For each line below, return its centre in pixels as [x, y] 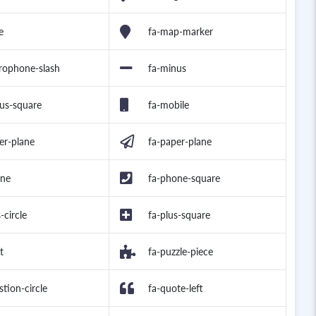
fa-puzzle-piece [181, 252]
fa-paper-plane [180, 142]
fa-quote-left [176, 288]
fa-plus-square [179, 215]
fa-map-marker [181, 32]
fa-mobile [169, 105]
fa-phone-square [184, 178]
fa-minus [167, 68]
